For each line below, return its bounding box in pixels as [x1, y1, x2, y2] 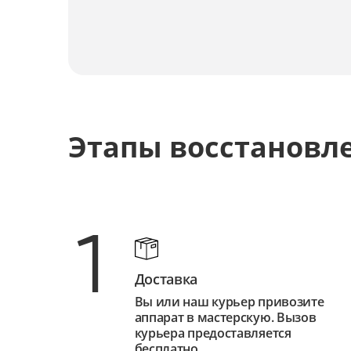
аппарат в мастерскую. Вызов [134, 309, 317, 327]
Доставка [134, 270, 198, 289]
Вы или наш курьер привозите [134, 293, 324, 311]
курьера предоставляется [134, 324, 291, 342]
